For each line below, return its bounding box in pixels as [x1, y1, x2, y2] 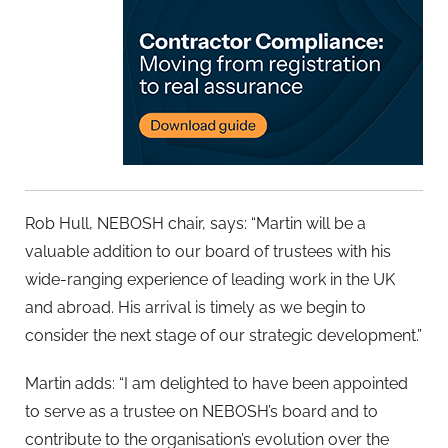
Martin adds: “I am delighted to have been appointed [25, 373, 408, 393]
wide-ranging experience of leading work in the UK [25, 270, 395, 290]
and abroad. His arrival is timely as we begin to [25, 298, 366, 318]
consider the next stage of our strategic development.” [25, 326, 422, 346]
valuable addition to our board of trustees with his [25, 242, 391, 262]
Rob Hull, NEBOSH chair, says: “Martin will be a [25, 214, 366, 234]
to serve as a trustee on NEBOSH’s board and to [25, 401, 378, 421]
